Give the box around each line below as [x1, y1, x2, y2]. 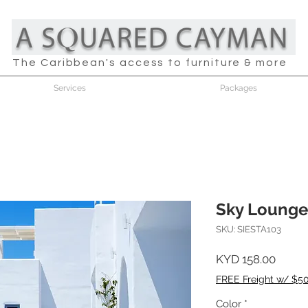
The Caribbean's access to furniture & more [12, 57, 287, 68]
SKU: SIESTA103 [216, 224, 281, 234]
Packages [219, 83, 257, 93]
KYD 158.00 [216, 252, 276, 266]
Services [54, 83, 86, 93]
